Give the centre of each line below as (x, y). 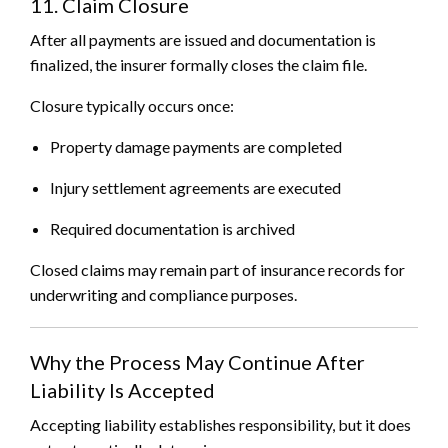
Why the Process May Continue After (197, 362)
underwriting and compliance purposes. (163, 295)
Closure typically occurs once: (132, 106)
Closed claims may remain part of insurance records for (217, 270)
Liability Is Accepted (122, 390)
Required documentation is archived (172, 229)
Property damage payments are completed (196, 147)
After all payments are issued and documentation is (203, 40)
